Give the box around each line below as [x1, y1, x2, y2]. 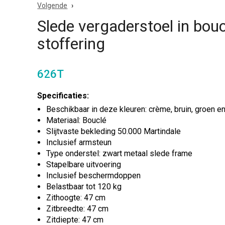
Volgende [37, 2, 68, 10]
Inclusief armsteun [46, 138, 112, 147]
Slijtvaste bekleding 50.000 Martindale [46, 127, 181, 136]
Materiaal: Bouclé [46, 116, 107, 125]
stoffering [37, 34, 105, 53]
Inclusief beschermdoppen [46, 171, 141, 180]
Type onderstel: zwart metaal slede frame [46, 149, 193, 158]
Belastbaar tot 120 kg [46, 182, 122, 191]
